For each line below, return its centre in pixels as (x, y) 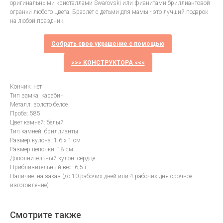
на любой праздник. (37, 21)
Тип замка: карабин (37, 96)
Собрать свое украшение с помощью (108, 44)
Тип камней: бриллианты (44, 132)
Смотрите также (46, 215)
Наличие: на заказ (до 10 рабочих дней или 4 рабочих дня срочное (101, 176)
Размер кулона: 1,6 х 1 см (45, 141)
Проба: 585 (25, 114)
